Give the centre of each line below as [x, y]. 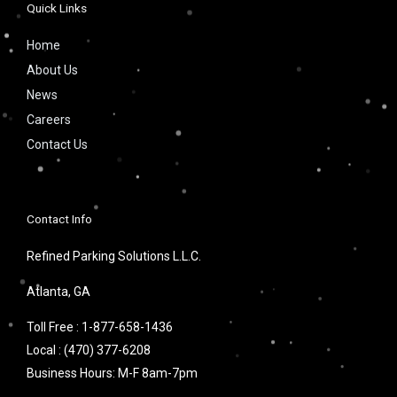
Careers [49, 120]
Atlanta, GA [58, 292]
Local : [45, 350]
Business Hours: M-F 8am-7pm [112, 374]
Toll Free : [54, 327]
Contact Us [57, 145]
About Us [52, 70]
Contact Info [59, 219]
